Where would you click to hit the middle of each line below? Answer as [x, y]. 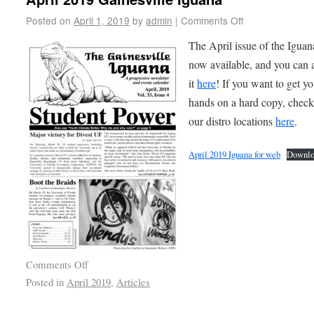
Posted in [45, 282]
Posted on [49, 21]
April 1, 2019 [102, 21]
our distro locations [232, 121]
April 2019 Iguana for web [235, 155]
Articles [134, 282]
